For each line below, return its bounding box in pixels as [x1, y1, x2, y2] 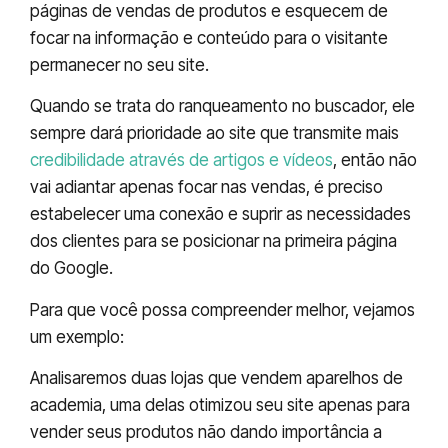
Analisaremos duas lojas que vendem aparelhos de [30, 368, 403, 389]
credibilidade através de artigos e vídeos [30, 150, 333, 171]
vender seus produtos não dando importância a [30, 422, 382, 443]
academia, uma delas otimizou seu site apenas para [30, 395, 410, 416]
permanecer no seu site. [30, 54, 209, 75]
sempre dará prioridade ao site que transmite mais [30, 123, 399, 144]
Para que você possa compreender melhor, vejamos [30, 299, 415, 320]
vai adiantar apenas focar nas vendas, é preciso [30, 177, 383, 198]
